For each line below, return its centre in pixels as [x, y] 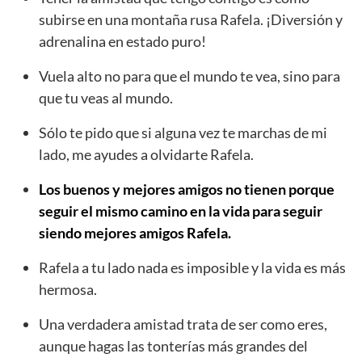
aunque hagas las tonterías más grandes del [173, 346]
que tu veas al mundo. [106, 98]
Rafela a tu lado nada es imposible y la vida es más [192, 268]
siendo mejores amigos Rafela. [135, 233]
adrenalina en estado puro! [122, 42]
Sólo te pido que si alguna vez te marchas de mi [183, 133]
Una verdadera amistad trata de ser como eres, [183, 324]
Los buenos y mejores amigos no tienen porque [187, 189]
